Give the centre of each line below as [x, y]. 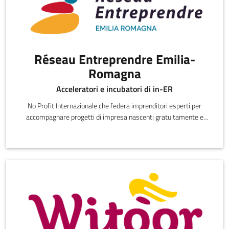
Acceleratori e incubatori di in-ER [114, 89]
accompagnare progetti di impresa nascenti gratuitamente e [114, 117]
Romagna [114, 74]
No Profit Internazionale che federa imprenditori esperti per [114, 106]
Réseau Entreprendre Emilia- [114, 60]
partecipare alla [114, 129]
